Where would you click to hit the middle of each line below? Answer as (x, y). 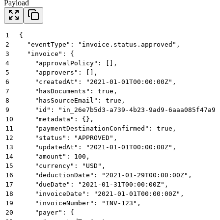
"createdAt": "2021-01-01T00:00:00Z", (98, 82)
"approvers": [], (58, 72)
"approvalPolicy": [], (68, 63)
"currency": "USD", (62, 165)
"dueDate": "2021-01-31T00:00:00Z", (94, 184)
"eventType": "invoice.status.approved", (100, 44)
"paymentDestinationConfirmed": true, (98, 128)
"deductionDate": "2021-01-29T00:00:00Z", (106, 175)
